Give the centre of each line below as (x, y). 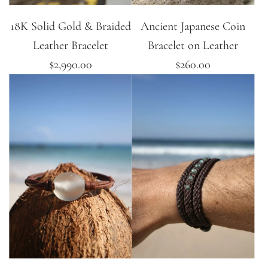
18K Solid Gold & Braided (70, 26)
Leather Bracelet (70, 45)
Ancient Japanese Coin (193, 26)
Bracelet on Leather (193, 45)
